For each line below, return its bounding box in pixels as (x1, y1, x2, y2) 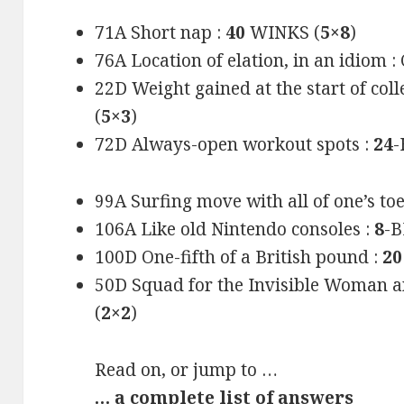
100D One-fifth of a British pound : (95, 245, 383, 270)
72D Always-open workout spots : (95, 133, 374, 157)
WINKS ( (245, 21, 321, 45)
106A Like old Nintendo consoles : (95, 217, 375, 242)
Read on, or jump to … (95, 358, 279, 382)
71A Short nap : (95, 21, 226, 45)
